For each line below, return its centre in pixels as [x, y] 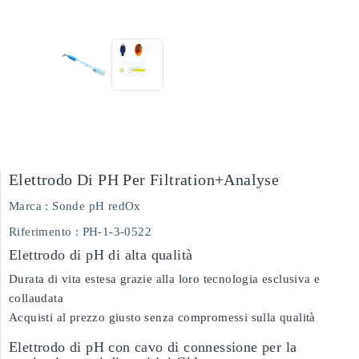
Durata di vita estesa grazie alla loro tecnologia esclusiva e [165, 279]
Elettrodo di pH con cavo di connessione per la [153, 347]
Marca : [29, 206]
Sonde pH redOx [97, 206]
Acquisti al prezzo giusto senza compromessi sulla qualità [162, 317]
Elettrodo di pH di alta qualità [101, 255]
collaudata [36, 298]
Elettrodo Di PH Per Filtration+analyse [144, 179]
